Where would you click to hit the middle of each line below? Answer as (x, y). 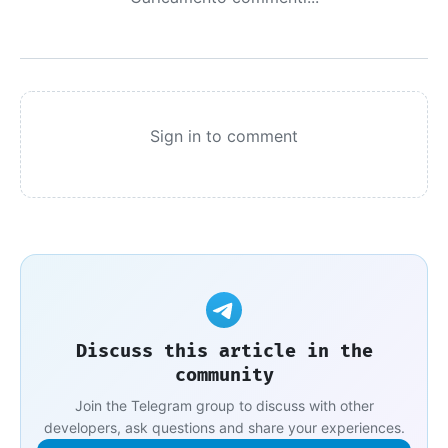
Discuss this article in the (224, 350)
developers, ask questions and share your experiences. (224, 427)
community (224, 374)
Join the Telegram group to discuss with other (224, 405)
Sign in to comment (224, 135)
